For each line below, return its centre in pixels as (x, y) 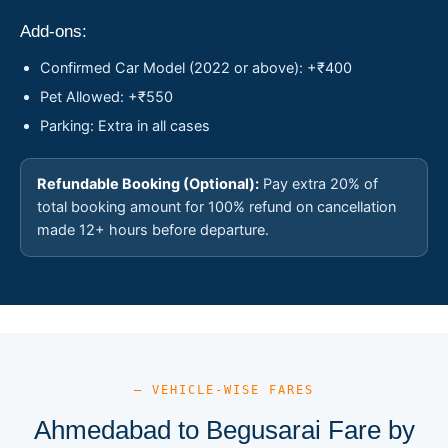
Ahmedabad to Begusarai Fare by (224, 429)
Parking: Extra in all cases (125, 125)
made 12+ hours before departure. (153, 229)
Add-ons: (53, 31)
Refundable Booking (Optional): (148, 183)
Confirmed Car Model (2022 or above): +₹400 (196, 67)
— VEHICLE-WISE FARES (224, 389)
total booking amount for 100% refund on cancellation (216, 206)
